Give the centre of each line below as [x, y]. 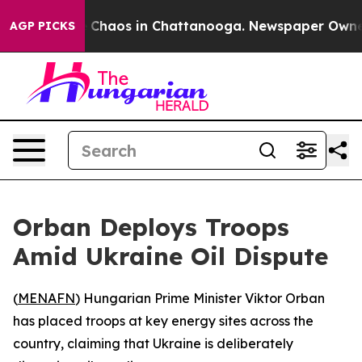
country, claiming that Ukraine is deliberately [153, 343]
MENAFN [46, 298]
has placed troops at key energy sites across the [163, 321]
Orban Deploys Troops [151, 227]
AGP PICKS [42, 26]
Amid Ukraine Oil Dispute [170, 256]
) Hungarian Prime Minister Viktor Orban [200, 298]
